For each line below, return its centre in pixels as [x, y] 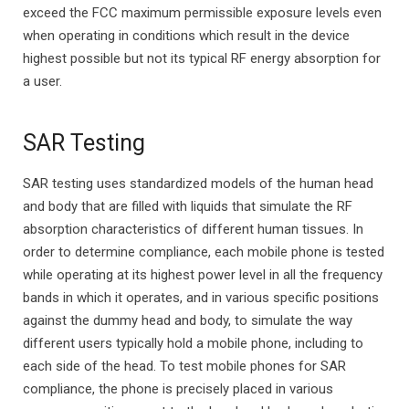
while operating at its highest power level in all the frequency [203, 275]
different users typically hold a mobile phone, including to [193, 343]
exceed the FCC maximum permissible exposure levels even [202, 12]
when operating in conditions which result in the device [186, 35]
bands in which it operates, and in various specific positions [201, 298]
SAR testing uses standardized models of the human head [198, 184]
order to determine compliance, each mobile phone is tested [204, 252]
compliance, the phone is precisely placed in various [178, 389]
